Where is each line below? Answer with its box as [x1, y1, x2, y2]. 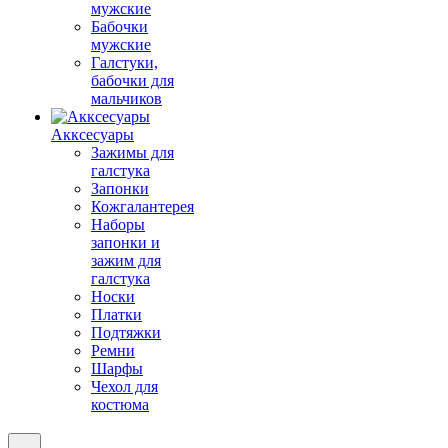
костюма [91, 396, 149, 413]
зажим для [91, 252, 161, 269]
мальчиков [91, 90, 162, 107]
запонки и [91, 234, 160, 251]
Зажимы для [91, 144, 174, 161]
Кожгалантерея [91, 198, 194, 215]
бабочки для [91, 72, 174, 89]
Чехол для [91, 378, 158, 395]
